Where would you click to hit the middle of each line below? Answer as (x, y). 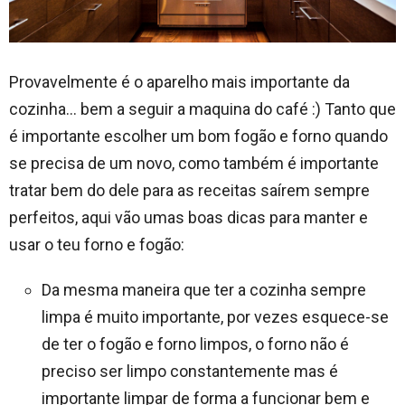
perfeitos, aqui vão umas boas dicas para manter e (188, 217)
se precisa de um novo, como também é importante (194, 163)
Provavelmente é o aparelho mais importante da (179, 81)
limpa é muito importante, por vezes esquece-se (215, 316)
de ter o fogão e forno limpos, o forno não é (195, 344)
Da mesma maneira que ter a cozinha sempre (204, 289)
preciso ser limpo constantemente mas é (190, 371)
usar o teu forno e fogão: (97, 244)
